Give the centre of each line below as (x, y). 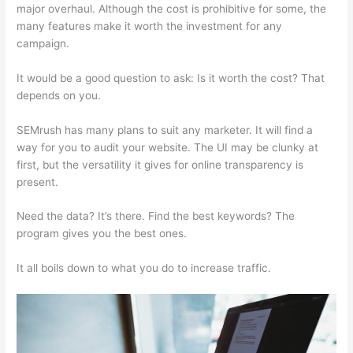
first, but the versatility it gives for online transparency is (160, 164)
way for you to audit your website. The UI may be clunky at (168, 147)
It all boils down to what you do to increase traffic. (144, 268)
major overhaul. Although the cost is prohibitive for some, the (172, 8)
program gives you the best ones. (102, 234)
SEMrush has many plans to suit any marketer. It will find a (165, 130)
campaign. (45, 43)
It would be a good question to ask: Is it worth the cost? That (171, 78)
